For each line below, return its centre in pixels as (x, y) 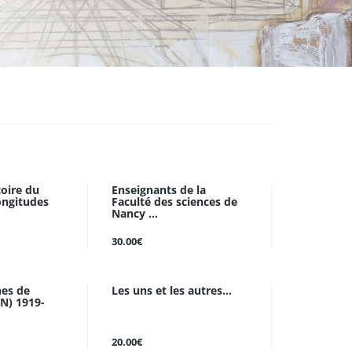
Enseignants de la (159, 190)
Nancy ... (135, 213)
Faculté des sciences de (174, 202)
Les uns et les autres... (172, 290)
